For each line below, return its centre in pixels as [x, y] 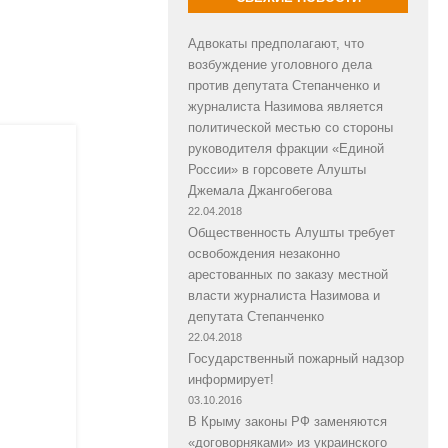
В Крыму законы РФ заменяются [287, 421]
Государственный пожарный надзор [296, 358]
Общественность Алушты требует [291, 232]
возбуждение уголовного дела [280, 64]
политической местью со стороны [290, 127]
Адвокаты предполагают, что [276, 43]
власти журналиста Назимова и [284, 295]
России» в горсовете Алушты [277, 169]
